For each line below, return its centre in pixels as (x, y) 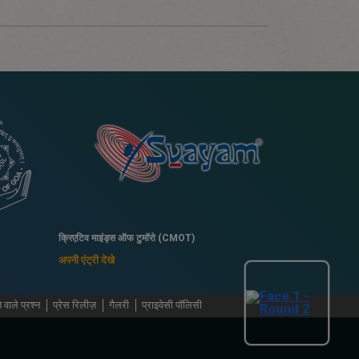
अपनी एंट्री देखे (87, 260)
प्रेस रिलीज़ (75, 305)
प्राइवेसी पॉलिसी (172, 305)
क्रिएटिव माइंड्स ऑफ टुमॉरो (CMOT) (127, 238)
